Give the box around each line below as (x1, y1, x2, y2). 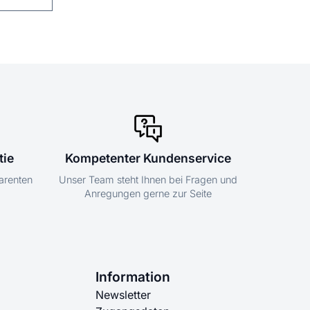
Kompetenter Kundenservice (65, 151, 231, 166)
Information (95, 268, 170, 286)
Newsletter (95, 288, 151, 302)
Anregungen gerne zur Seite (84, 188, 212, 200)
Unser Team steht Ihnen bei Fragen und (59, 174, 237, 186)
